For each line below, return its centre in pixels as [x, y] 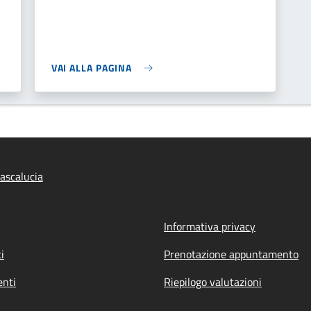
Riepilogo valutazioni [213, 282]
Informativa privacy [210, 226]
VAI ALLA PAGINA [92, 68]
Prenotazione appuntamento [231, 254]
